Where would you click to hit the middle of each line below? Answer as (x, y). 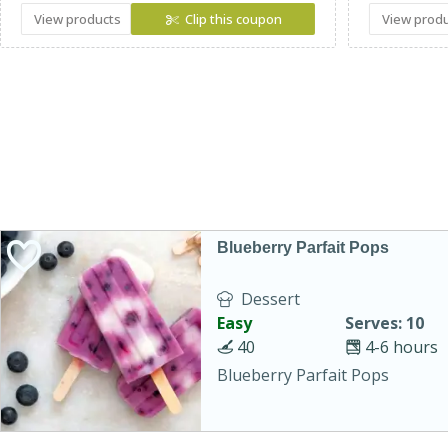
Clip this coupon (234, 19)
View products (77, 19)
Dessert (270, 298)
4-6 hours (401, 346)
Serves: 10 (384, 322)
